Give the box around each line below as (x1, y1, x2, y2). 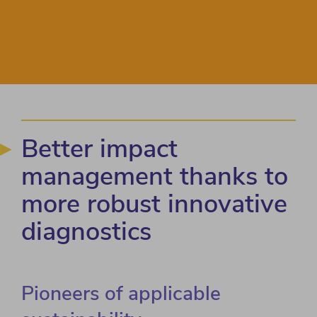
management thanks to (21, 159, 288, 195)
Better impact (21, 132, 178, 167)
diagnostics (21, 214, 151, 250)
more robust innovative (21, 187, 287, 222)
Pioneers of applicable (21, 280, 221, 308)
